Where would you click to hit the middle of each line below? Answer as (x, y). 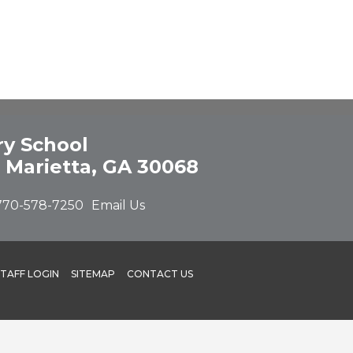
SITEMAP (93, 273)
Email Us (118, 205)
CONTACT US (160, 273)
